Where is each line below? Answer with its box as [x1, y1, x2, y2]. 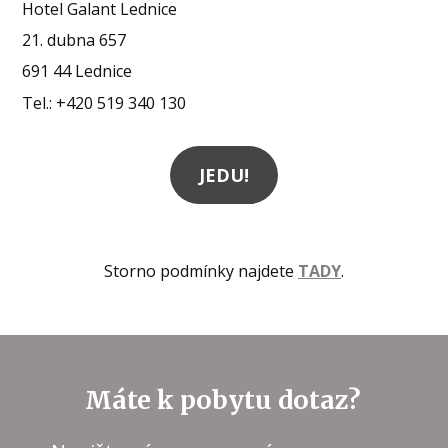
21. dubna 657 [22, 29, 127, 52]
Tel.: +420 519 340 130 [22, 91, 187, 114]
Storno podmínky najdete [104, 259, 298, 282]
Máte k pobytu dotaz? [85, 383, 362, 416]
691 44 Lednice [22, 60, 133, 83]
